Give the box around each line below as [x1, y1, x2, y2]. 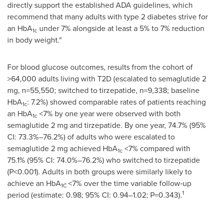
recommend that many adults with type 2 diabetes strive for [7, 11, 208, 22]
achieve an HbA [7, 178, 61, 188]
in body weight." [7, 34, 62, 45]
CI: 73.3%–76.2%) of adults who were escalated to [7, 131, 175, 142]
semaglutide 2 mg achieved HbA [7, 143, 118, 154]
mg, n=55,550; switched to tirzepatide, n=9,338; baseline [7, 85, 200, 95]
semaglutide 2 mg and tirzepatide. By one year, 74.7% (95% [7, 120, 206, 130]
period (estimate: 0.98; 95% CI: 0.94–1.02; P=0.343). [7, 189, 182, 200]
